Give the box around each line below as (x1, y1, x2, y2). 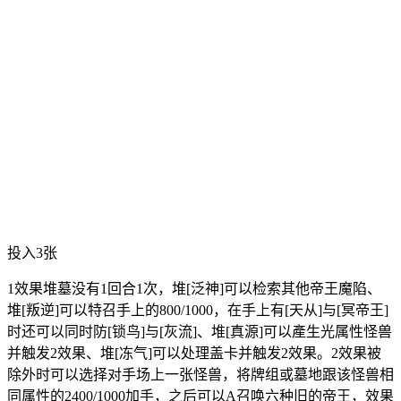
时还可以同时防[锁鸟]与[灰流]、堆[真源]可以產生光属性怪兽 (7, 323, 392, 339)
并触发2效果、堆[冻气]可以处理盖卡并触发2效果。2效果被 (7, 345, 381, 361)
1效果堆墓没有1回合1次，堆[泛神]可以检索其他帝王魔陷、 (7, 280, 381, 296)
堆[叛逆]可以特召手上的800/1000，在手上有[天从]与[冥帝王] (7, 302, 388, 318)
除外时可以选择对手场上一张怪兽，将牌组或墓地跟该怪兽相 (7, 366, 394, 382)
